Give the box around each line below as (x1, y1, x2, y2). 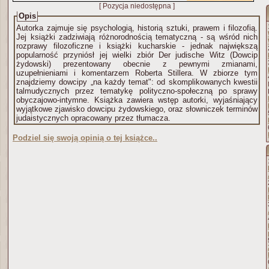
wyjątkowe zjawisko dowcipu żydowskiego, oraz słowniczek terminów (16, 104, 258, 113)
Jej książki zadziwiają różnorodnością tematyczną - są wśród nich (16, 32, 258, 41)
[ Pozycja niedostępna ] (99, 2, 175, 10)
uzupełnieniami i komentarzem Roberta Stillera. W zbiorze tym (16, 68, 258, 77)
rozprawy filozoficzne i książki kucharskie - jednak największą (16, 41, 258, 50)
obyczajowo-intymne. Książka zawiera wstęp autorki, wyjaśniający (16, 95, 258, 104)
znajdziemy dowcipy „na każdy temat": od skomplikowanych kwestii (16, 77, 258, 86)
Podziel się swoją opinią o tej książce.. (13, 133, 157, 142)
